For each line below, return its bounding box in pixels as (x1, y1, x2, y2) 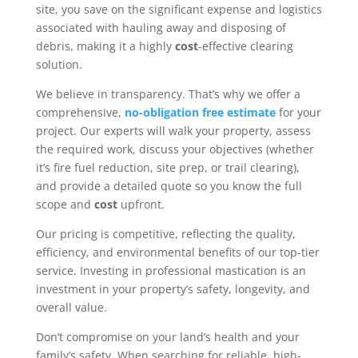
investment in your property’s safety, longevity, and (35, 281, 310, 296)
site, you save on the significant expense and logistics (35, 2, 322, 17)
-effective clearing (197, 38, 293, 54)
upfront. (117, 197, 168, 212)
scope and (35, 197, 94, 212)
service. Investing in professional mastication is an (35, 263, 306, 278)
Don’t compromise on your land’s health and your (35, 329, 300, 344)
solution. (35, 57, 82, 72)
